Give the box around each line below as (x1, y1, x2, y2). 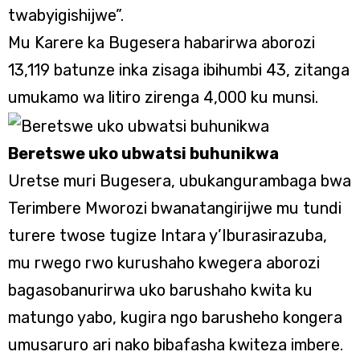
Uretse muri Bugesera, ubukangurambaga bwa (8, 170, 351, 190)
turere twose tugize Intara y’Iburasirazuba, (8, 225, 327, 245)
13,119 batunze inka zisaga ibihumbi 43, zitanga (8, 60, 350, 80)
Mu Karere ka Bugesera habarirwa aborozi (8, 33, 315, 52)
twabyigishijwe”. (8, 6, 124, 25)
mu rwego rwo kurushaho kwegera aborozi (8, 252, 320, 272)
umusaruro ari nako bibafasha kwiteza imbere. (8, 334, 343, 354)
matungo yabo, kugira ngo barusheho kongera (8, 307, 342, 327)
